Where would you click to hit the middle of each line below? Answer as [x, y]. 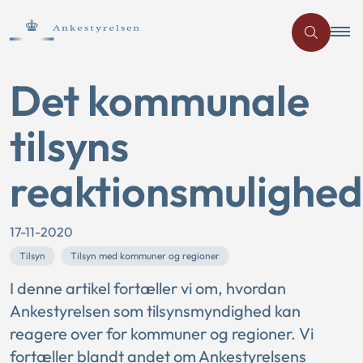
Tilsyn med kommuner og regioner [145, 256]
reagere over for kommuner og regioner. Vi [162, 333]
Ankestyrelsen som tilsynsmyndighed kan [155, 311]
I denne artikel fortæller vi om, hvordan [148, 288]
